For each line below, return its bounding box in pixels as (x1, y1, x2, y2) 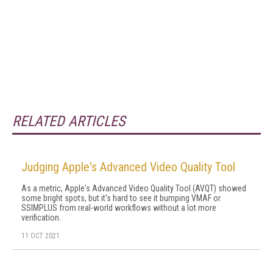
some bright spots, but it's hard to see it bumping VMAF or (21, 193, 221, 203)
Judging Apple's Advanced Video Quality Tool (21, 160, 235, 174)
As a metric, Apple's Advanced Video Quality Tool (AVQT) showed (21, 183, 246, 193)
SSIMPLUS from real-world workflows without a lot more (21, 203, 216, 213)
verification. (21, 213, 61, 222)
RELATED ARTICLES (12, 113, 125, 130)
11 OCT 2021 (21, 232, 60, 240)
